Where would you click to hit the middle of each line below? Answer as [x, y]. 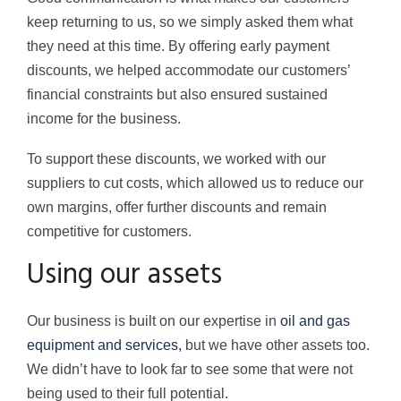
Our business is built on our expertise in [154, 321]
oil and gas [315, 321]
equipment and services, [104, 346]
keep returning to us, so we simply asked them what [190, 22]
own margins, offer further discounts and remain [177, 208]
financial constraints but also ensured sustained [177, 95]
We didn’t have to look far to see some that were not [190, 370]
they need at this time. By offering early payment [178, 47]
